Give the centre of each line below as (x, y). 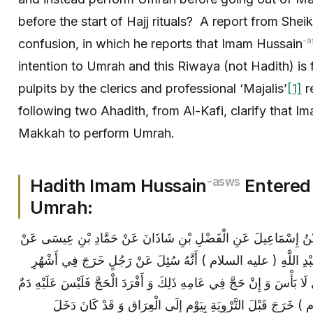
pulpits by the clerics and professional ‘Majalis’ (153, 88)
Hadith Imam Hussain (118, 185)
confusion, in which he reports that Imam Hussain (160, 44)
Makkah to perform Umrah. (96, 133)
